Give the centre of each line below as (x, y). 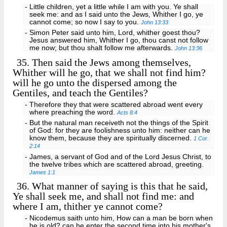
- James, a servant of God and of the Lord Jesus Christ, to (118, 157)
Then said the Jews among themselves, (110, 62)
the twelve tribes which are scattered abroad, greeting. (117, 165)
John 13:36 (189, 48)
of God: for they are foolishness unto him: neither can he (120, 131)
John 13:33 (155, 22)
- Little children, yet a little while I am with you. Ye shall (111, 7)
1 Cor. (201, 139)
